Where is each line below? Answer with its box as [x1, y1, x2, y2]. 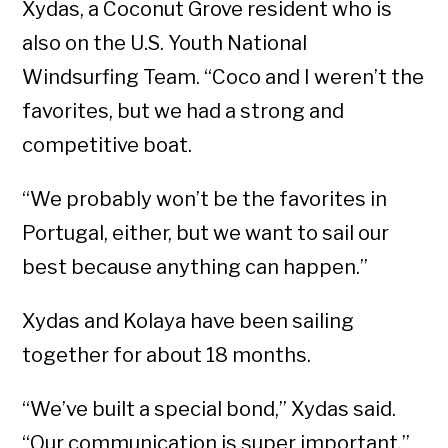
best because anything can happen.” [22, 255, 369, 280]
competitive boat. [22, 133, 193, 158]
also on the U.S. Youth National [22, 31, 308, 56]
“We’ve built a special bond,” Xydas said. [22, 397, 397, 422]
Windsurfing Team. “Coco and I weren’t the [22, 65, 425, 90]
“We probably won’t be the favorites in [22, 187, 388, 212]
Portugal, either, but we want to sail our [22, 221, 390, 246]
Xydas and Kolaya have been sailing [22, 309, 355, 334]
